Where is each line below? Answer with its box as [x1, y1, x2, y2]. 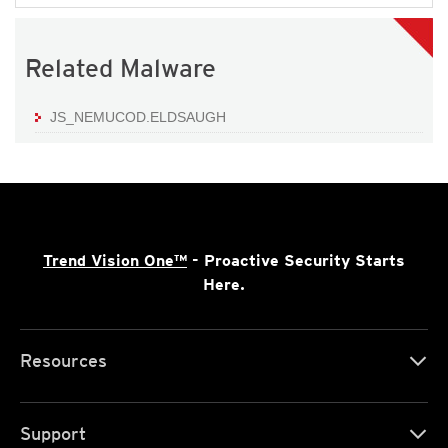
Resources [20, 350, 107, 372]
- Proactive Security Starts [187, 251, 405, 271]
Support [20, 423, 86, 445]
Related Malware [25, 53, 216, 84]
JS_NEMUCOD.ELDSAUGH [50, 109, 226, 126]
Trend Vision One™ [43, 251, 187, 271]
